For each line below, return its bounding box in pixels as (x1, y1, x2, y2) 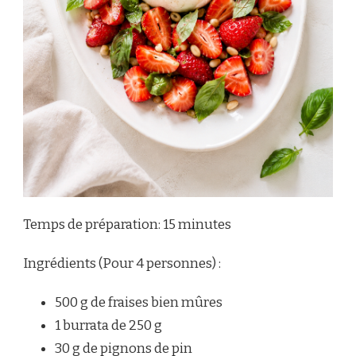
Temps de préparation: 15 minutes (23, 215, 231, 233)
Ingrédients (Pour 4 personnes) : (23, 254, 221, 272)
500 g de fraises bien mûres (55, 293, 222, 311)
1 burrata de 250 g (55, 316, 162, 334)
